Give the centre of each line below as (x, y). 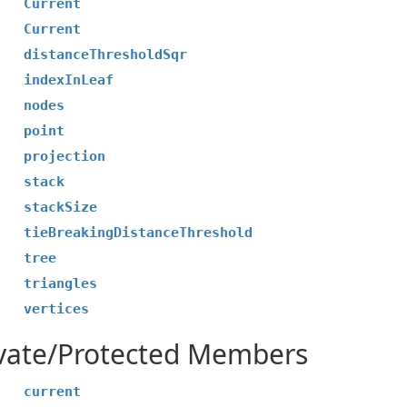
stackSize (61, 207)
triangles (61, 283)
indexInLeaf (69, 80)
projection (65, 156)
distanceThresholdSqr (106, 55)
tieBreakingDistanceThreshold (139, 233)
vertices (57, 309)
